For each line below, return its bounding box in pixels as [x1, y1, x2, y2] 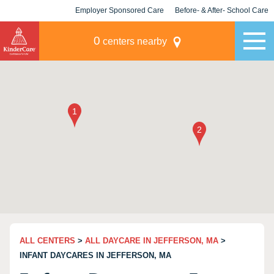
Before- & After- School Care [175, 6, 268, 15]
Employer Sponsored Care [75, 6, 164, 15]
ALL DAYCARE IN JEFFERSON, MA [85, 236, 218, 245]
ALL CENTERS [20, 236, 75, 245]
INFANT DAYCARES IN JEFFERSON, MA [20, 251, 171, 260]
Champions [202, 28, 242, 36]
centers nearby [100, 36, 167, 46]
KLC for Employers [86, 28, 153, 36]
